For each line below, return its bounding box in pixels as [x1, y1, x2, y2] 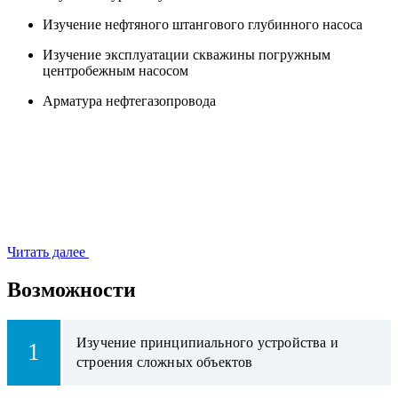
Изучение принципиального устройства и [76, 334, 338, 350]
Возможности [7, 277, 136, 301]
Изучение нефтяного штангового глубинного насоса [43, 16, 362, 32]
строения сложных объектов [76, 354, 253, 370]
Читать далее [7, 243, 85, 259]
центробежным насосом [43, 62, 188, 78]
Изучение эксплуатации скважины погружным [43, 46, 330, 62]
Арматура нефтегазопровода [43, 92, 216, 108]
